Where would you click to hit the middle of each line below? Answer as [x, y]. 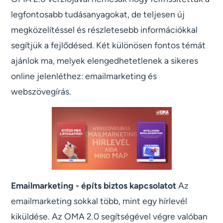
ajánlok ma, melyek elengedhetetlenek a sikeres [105, 60]
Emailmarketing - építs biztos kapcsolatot [94, 185]
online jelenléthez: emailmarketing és [84, 76]
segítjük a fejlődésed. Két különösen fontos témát [109, 45]
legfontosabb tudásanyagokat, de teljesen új [98, 14]
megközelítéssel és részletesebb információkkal [105, 29]
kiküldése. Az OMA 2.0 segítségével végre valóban [110, 216]
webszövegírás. [41, 91]
